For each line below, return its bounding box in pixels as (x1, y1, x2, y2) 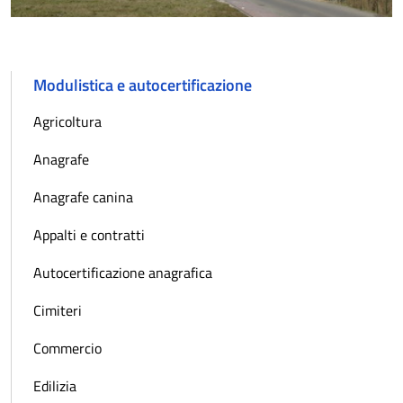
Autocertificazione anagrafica (33, 261, 212, 283)
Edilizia (33, 374, 76, 397)
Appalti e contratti (33, 223, 145, 246)
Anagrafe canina (33, 185, 133, 208)
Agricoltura (33, 110, 102, 132)
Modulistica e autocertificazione (33, 72, 252, 97)
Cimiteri (33, 299, 82, 321)
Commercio (33, 336, 102, 359)
